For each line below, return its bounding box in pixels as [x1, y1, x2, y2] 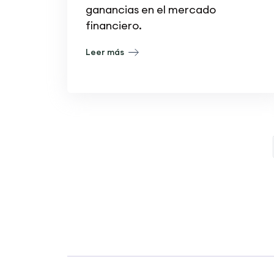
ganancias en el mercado [85, 2, 216, 17]
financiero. [85, 18, 142, 32]
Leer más [85, 46, 126, 57]
